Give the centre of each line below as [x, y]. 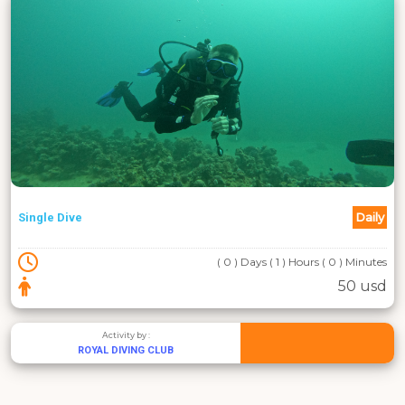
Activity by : [126, 335]
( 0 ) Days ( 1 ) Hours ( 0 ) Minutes [302, 262]
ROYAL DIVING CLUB [126, 351]
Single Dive [50, 218]
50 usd [363, 287]
